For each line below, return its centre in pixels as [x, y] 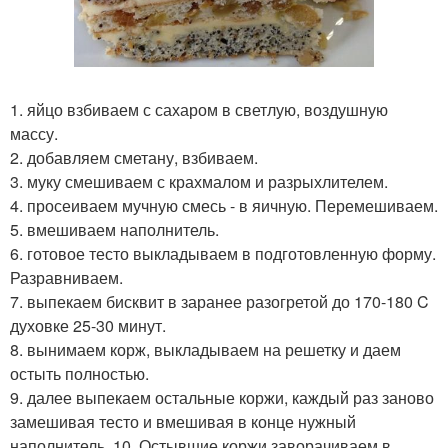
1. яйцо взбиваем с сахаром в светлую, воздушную [199, 109]
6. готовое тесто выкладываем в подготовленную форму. [223, 253]
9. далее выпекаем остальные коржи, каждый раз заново [222, 397]
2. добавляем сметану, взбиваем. [134, 157]
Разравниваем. [66, 277]
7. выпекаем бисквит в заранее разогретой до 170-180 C [219, 301]
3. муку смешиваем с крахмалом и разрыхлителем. [199, 181]
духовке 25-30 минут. [88, 325]
